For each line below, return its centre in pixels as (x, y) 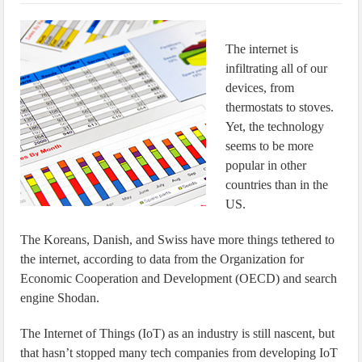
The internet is (262, 49)
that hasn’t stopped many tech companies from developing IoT (179, 353)
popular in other (266, 165)
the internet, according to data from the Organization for (162, 259)
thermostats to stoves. (280, 107)
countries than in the (277, 185)
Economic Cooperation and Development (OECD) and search (179, 278)
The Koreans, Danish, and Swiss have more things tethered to (178, 240)
